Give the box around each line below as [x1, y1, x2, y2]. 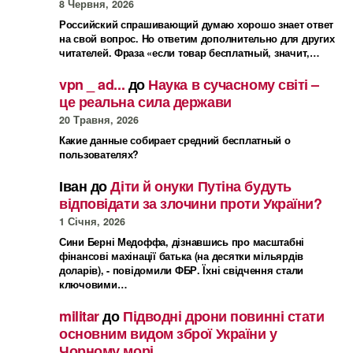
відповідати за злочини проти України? [59, 193, 322, 214]
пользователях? [59, 147, 139, 162]
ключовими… [59, 277, 128, 292]
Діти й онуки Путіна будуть [110, 176, 292, 197]
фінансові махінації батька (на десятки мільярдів [59, 249, 304, 264]
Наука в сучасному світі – [148, 74, 320, 95]
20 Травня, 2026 [59, 113, 139, 128]
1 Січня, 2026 [59, 214, 125, 229]
